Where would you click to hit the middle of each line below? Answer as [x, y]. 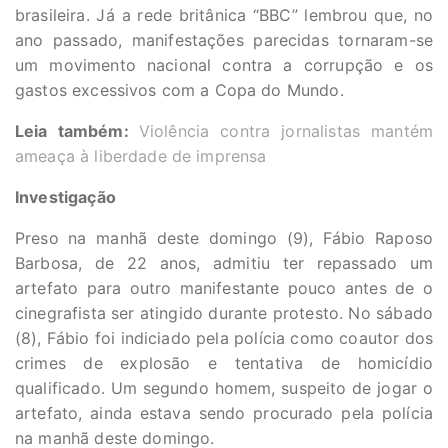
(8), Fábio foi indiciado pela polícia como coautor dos [224, 338]
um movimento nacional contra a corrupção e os [224, 65]
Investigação [65, 197]
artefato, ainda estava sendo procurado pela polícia [224, 413]
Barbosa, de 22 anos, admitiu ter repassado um [224, 263]
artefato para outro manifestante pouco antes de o [224, 288]
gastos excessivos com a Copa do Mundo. [179, 90]
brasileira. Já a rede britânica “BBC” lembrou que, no [224, 15]
